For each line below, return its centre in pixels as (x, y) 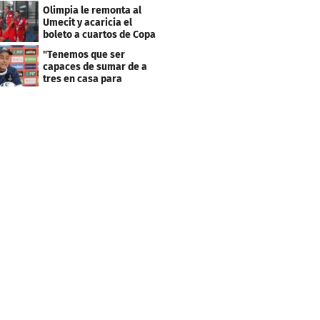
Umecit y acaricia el (88, 23)
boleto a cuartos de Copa (100, 35)
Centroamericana (83, 47)
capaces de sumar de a (95, 67)
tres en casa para (83, 79)
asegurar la (70, 91)
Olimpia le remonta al (92, 11)
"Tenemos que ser (84, 55)
